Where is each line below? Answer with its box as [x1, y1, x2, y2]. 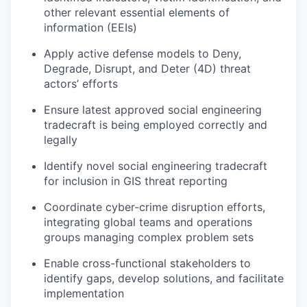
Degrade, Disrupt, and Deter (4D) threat [44, 62, 251, 75]
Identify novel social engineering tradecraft [44, 159, 267, 173]
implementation [44, 286, 124, 300]
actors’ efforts [44, 77, 118, 90]
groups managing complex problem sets [44, 230, 254, 244]
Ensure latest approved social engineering [44, 103, 262, 116]
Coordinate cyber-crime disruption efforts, [44, 200, 265, 214]
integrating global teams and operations [44, 215, 252, 229]
